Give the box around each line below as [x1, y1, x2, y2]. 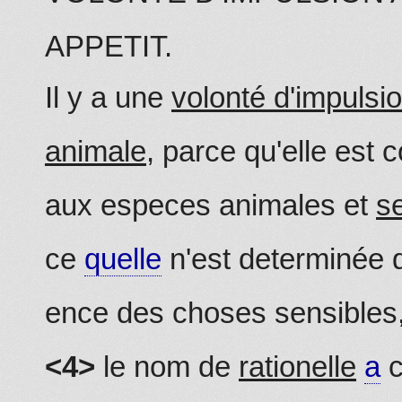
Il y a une [45, 80, 171, 114]
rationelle [239, 349, 356, 383]
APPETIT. [45, 30, 172, 64]
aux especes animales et [45, 188, 376, 222]
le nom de [95, 349, 239, 383]
